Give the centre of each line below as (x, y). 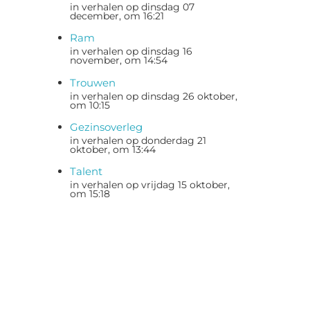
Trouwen (93, 82)
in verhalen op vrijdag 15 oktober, (150, 185)
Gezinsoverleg (106, 127)
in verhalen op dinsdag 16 (131, 52)
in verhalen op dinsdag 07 (132, 7)
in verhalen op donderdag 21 (138, 140)
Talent (86, 171)
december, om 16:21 (117, 16)
